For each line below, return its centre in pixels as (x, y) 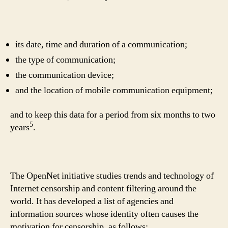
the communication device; (65, 75)
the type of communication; (65, 60)
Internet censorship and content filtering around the (103, 188)
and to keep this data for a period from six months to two (113, 115)
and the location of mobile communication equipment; (114, 90)
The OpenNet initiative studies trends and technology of (112, 176)
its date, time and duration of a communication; (101, 45)
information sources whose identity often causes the (104, 214)
